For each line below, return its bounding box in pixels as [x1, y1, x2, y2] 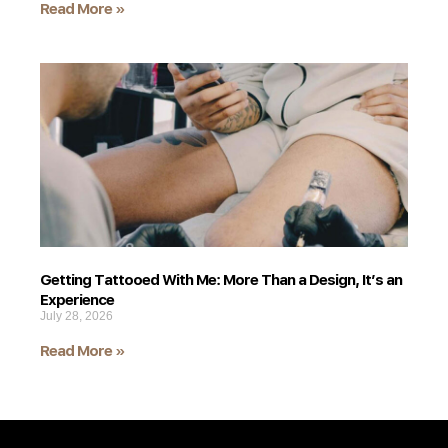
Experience [40, 289, 114, 308]
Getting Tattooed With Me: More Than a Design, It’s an [40, 269, 402, 288]
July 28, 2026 [40, 308, 113, 323]
